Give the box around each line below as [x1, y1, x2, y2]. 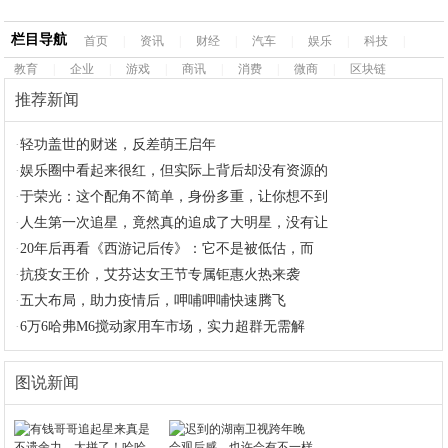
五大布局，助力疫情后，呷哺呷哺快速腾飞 [20, 293, 287, 308]
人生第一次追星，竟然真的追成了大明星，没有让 [20, 215, 329, 230]
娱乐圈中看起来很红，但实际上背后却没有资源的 [20, 163, 329, 178]
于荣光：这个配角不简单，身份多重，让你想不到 [20, 189, 329, 204]
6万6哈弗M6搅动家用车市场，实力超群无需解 [20, 319, 306, 334]
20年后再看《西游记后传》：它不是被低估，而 [20, 241, 315, 256]
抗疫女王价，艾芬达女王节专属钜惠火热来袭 [20, 267, 301, 282]
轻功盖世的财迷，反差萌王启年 [20, 137, 217, 152]
